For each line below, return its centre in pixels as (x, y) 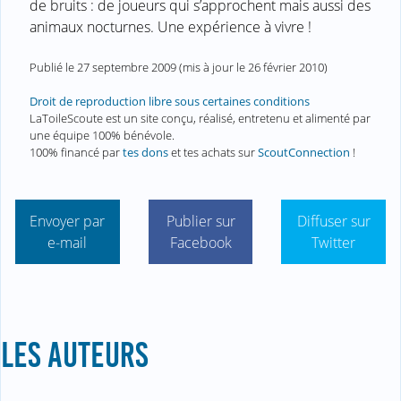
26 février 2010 (286, 67)
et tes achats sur (213, 153)
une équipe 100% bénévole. (102, 136)
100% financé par (76, 153)
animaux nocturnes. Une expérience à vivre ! (171, 26)
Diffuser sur (333, 222)
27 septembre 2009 (127, 67)
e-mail (68, 243)
